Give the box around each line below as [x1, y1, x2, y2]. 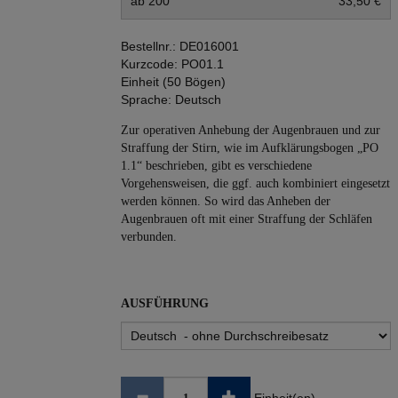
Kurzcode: [121, 57, 178, 71]
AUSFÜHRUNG [121, 297, 209, 310]
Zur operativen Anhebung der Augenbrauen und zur [121, 123, 380, 137]
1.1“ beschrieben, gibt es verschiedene [121, 159, 312, 172]
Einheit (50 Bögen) [121, 75, 226, 89]
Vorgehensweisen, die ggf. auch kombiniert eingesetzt [121, 177, 390, 190]
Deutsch [175, 92, 221, 107]
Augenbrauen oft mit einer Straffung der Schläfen [121, 212, 372, 226]
